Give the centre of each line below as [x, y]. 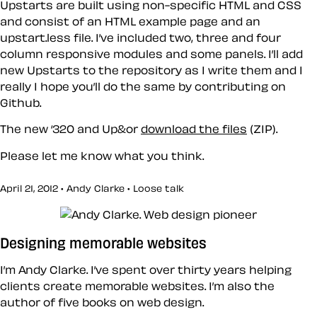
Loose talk [158, 189]
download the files [194, 129]
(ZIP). [262, 129]
